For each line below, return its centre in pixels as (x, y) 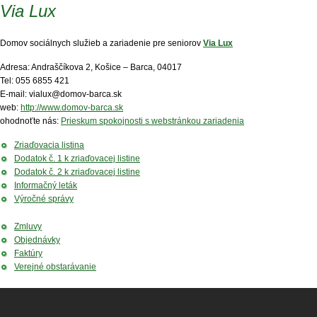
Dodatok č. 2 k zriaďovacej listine (77, 172)
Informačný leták (46, 185)
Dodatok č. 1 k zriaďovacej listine (77, 158)
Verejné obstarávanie (55, 267)
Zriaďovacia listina (49, 145)
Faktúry (28, 253)
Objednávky (37, 240)
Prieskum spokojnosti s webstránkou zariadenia (152, 121)
